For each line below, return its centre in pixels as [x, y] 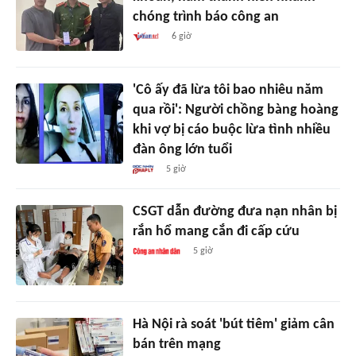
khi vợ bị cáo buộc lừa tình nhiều [231, 130]
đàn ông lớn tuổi [182, 150]
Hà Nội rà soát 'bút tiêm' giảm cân [233, 325]
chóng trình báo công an [205, 17]
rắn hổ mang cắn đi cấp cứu [216, 232]
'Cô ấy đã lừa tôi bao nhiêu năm [228, 91]
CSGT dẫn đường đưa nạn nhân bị [234, 212]
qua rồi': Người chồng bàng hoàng [235, 110]
